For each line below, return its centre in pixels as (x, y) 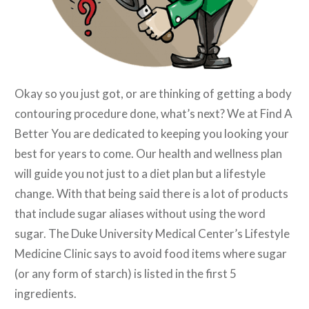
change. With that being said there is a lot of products (151, 193)
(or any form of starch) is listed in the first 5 (126, 273)
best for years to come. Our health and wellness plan (148, 153)
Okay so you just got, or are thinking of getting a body (153, 93)
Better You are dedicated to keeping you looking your (152, 133)
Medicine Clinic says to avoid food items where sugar (151, 253)
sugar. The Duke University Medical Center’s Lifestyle (152, 233)
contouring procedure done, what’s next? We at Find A (153, 113)
